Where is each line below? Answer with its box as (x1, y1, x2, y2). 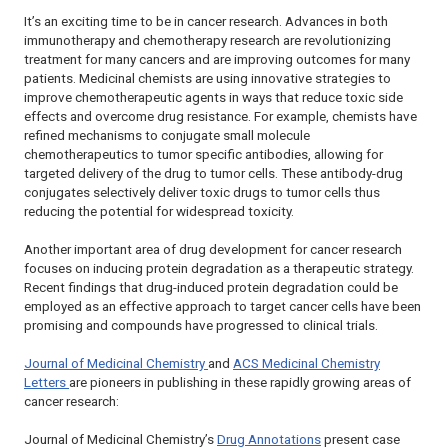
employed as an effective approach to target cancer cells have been (24, 298, 421, 314)
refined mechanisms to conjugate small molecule (24, 127, 310, 143)
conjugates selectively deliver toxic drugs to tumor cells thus (24, 184, 380, 200)
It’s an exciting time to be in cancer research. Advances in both (24, 13, 388, 29)
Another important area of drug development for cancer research (24, 241, 402, 257)
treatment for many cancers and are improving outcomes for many (24, 51, 410, 67)
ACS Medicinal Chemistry (233, 355, 380, 371)
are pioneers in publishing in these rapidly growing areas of (69, 374, 411, 390)
